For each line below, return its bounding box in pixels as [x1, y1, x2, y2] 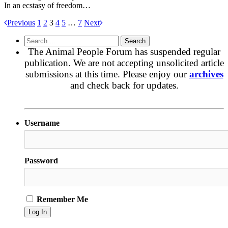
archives [189, 68, 223, 79]
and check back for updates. [70, 79, 179, 91]
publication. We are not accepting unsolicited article [24, 57, 224, 68]
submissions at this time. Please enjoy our [25, 68, 189, 79]
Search [24, 35, 46, 44]
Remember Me [35, 195, 88, 204]
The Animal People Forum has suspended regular [28, 46, 220, 57]
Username [24, 119, 60, 128]
